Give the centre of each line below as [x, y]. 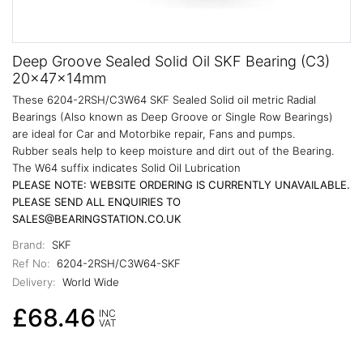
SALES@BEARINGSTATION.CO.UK [97, 218]
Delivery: [34, 282]
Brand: [29, 245]
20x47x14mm [59, 78]
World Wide [89, 282]
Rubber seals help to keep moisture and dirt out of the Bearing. [173, 150]
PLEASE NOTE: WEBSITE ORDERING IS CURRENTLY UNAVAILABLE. [181, 184]
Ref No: [31, 264]
